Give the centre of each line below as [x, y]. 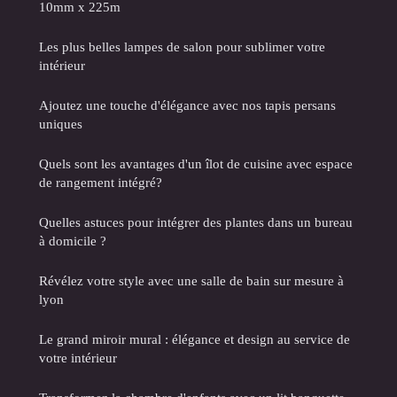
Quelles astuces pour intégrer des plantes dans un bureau [196, 222]
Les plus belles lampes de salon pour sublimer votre [182, 47]
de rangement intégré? [101, 183]
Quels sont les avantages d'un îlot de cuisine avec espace [196, 164]
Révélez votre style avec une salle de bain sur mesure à [191, 281]
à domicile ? [73, 241]
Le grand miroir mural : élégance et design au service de [195, 339]
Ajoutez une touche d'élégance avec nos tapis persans [187, 105]
